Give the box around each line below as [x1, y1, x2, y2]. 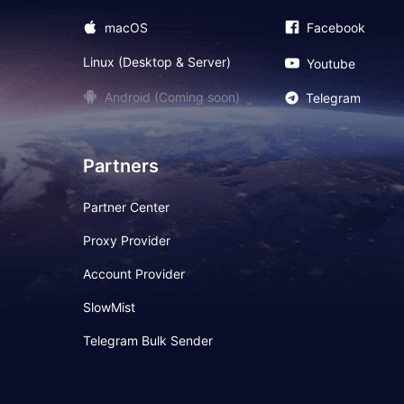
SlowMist [83, 299, 135, 315]
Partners [83, 155, 159, 177]
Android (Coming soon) [105, 88, 240, 105]
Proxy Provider [83, 233, 170, 248]
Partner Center [83, 199, 170, 215]
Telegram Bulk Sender [83, 333, 213, 348]
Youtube [307, 55, 355, 71]
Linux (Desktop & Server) [83, 54, 231, 69]
